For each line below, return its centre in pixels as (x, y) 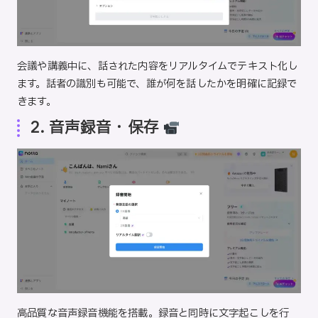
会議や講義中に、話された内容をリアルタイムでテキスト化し (158, 66)
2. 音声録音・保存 (97, 128)
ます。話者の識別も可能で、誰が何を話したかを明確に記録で (157, 84)
